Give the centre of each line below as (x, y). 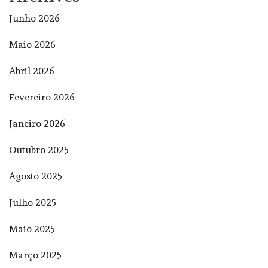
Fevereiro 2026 (42, 97)
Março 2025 (35, 255)
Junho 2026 (34, 18)
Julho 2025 (33, 202)
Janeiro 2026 (37, 123)
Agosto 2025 (36, 176)
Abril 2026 (32, 71)
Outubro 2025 (39, 150)
